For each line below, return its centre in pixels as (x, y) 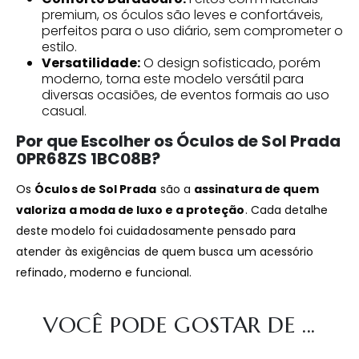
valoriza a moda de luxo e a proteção (131, 210)
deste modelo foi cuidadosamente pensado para (156, 230)
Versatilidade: (91, 63)
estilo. (59, 46)
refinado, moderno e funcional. (104, 272)
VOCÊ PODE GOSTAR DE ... (179, 325)
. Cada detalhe (286, 210)
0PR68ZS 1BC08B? (88, 158)
